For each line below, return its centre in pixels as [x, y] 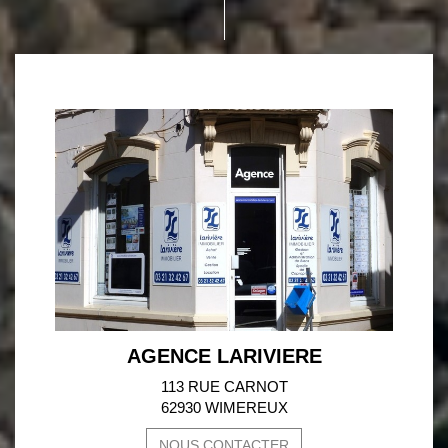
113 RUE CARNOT [224, 386]
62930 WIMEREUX [224, 407]
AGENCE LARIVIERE [224, 355]
